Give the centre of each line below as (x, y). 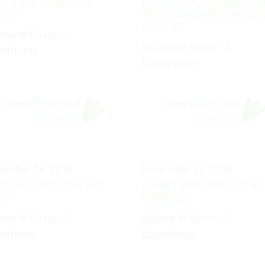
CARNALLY (167, 198)
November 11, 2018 (187, 170)
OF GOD (161, 27)
